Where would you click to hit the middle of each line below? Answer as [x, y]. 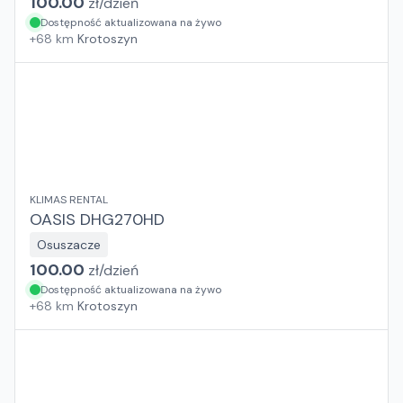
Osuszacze [69, 245]
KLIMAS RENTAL [69, 200]
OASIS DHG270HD [97, 219]
